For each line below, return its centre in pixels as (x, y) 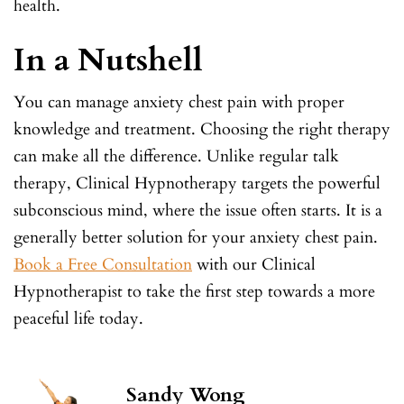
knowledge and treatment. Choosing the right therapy (202, 129)
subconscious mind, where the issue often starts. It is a (198, 210)
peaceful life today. (78, 318)
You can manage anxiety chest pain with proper (179, 102)
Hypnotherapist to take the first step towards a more (194, 291)
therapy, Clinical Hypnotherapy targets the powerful (197, 183)
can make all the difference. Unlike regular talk (176, 156)
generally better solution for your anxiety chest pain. (196, 237)
